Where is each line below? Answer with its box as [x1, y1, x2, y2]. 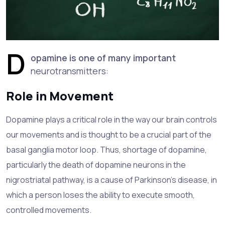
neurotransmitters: [31, 64, 108, 77]
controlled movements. [6, 204, 91, 215]
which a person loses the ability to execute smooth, [6, 189, 195, 200]
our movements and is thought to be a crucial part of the [6, 129, 211, 140]
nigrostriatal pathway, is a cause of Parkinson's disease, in [6, 174, 217, 185]
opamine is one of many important [31, 51, 176, 64]
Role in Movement [6, 87, 114, 104]
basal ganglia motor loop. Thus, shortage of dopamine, [6, 144, 207, 155]
